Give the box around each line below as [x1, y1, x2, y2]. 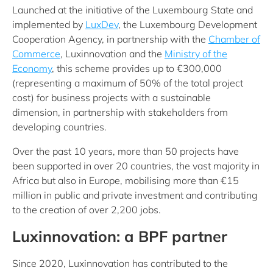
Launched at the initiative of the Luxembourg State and [12, 4, 253, 16]
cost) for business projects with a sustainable [12, 91, 211, 104]
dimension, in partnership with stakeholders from [12, 106, 228, 118]
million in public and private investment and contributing [12, 189, 258, 201]
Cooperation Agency [12, 33, 102, 45]
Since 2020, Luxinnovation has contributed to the [12, 257, 228, 269]
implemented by [12, 18, 85, 30]
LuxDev [85, 18, 118, 30]
